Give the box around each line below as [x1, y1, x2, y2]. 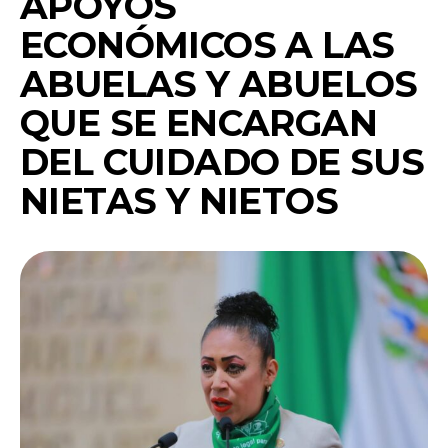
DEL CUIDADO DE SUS [20, 140, 425, 185]
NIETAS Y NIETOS [20, 179, 338, 224]
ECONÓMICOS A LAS [20, 23, 395, 68]
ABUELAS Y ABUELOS [20, 62, 418, 107]
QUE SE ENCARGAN [20, 101, 377, 146]
